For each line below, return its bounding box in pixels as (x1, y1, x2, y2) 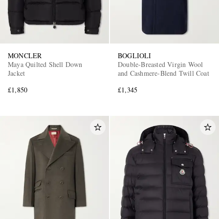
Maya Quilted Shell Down (8, 60, 83, 69)
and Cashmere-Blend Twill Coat (118, 68, 209, 78)
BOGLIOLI (118, 51, 152, 61)
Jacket (8, 68, 25, 78)
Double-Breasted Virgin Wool (118, 60, 203, 69)
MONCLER (8, 51, 42, 61)
